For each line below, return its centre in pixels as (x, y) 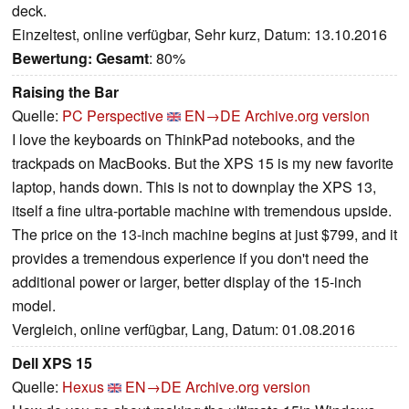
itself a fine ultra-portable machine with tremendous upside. (202, 211)
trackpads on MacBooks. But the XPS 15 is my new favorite (203, 163)
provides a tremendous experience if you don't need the (190, 258)
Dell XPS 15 (52, 363)
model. (34, 306)
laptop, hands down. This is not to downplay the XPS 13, (194, 187)
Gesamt (122, 58)
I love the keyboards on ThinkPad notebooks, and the (184, 140)
